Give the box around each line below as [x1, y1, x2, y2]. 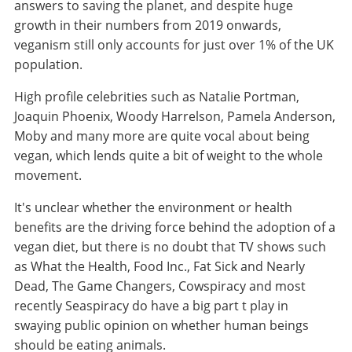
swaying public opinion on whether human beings [13, 317, 309, 335]
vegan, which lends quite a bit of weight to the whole [13, 147, 323, 165]
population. [13, 56, 82, 74]
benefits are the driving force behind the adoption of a [13, 218, 335, 236]
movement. [13, 167, 82, 185]
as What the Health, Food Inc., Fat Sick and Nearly [13, 258, 305, 276]
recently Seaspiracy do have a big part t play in [13, 297, 288, 315]
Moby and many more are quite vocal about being [13, 127, 310, 145]
